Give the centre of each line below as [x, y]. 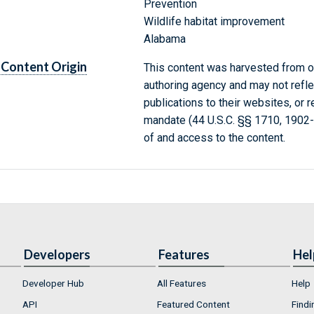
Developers [57, 255]
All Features [182, 284]
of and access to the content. [214, 138]
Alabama [164, 39]
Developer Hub [53, 284]
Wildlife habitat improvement [214, 22]
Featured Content [193, 304]
